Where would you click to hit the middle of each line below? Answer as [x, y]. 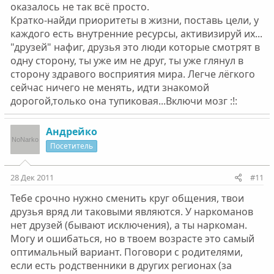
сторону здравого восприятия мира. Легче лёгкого [132, 74]
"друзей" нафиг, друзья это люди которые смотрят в [135, 47]
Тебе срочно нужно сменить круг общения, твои [127, 198]
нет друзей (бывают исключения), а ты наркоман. [128, 225]
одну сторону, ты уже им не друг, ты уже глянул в [127, 61]
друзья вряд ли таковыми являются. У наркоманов [131, 212]
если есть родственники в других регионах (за [121, 265]
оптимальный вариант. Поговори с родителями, [126, 252]
